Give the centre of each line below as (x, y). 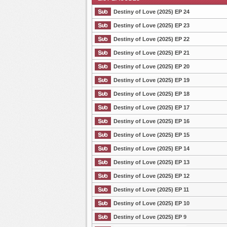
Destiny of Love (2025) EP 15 (152, 135)
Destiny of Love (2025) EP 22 (152, 39)
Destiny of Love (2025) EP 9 (150, 217)
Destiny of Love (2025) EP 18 (152, 93)
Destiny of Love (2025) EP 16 (152, 121)
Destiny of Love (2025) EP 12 (152, 176)
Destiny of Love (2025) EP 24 (152, 11)
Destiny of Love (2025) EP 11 (151, 189)
